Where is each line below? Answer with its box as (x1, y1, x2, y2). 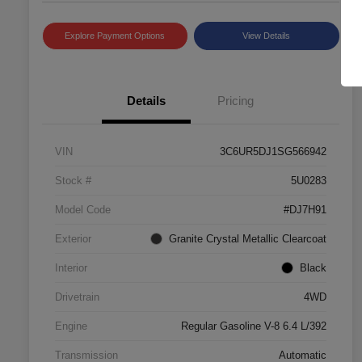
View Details (242, 30, 291, 40)
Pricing (217, 93, 254, 107)
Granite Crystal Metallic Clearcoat (169, 232, 326, 245)
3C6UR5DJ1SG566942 (220, 145, 326, 158)
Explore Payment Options (65, 30, 166, 40)
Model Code (55, 203, 111, 216)
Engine (55, 319, 87, 332)
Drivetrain (55, 290, 99, 303)
